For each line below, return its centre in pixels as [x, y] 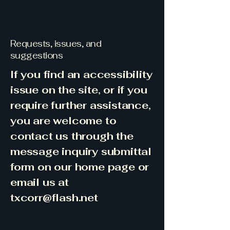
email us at [40, 182]
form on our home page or [80, 167]
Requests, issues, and [56, 44]
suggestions [37, 55]
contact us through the [72, 136]
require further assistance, [81, 105]
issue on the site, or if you [79, 90]
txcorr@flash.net [54, 198]
